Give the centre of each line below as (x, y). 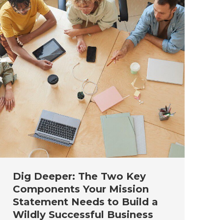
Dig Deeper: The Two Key (79, 176)
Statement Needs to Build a (85, 202)
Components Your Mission (81, 189)
